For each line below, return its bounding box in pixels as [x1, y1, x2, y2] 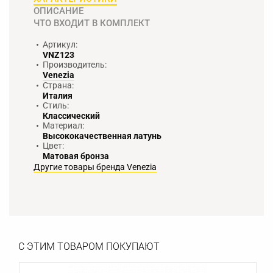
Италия [43, 90, 73, 101]
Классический [43, 110, 100, 121]
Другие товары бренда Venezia [34, 161, 157, 172]
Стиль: [43, 100, 69, 110]
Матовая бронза [43, 151, 109, 161]
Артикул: [43, 39, 77, 49]
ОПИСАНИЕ [34, 5, 83, 16]
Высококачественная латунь [43, 130, 161, 141]
